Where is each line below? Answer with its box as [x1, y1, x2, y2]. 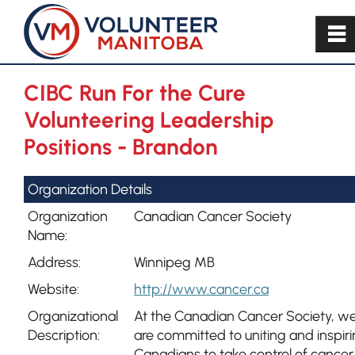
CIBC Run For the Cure [24, 79, 246, 106]
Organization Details [28, 181, 152, 198]
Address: [28, 254, 81, 271]
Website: [28, 281, 79, 298]
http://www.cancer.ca [134, 281, 269, 298]
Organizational [28, 307, 118, 325]
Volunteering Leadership [24, 106, 273, 133]
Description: [28, 326, 100, 344]
